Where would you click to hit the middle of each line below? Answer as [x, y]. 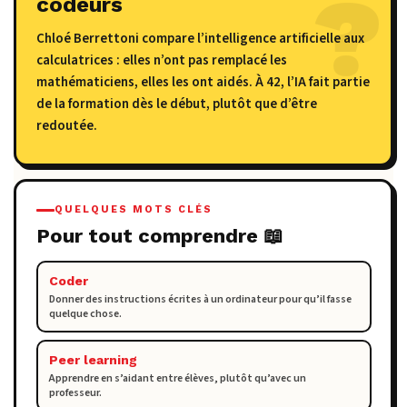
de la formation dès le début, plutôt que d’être [176, 104]
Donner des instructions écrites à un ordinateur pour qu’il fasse [200, 300]
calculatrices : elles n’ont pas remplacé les [161, 61]
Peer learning [93, 360]
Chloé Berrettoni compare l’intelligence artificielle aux [200, 39]
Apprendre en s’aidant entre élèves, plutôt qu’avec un [177, 379]
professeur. [75, 393]
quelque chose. [85, 314]
